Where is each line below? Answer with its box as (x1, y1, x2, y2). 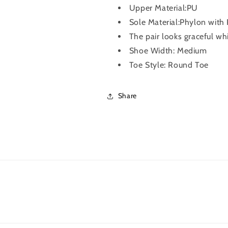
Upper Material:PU (129, 3, 198, 13)
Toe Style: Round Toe (129, 60, 209, 70)
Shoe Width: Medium (129, 45, 207, 55)
